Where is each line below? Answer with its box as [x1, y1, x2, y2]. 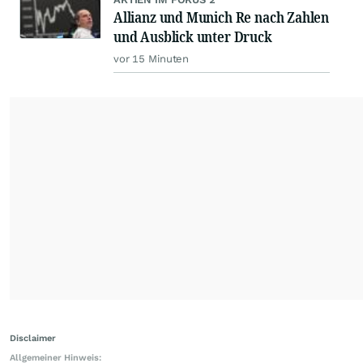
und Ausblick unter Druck [113, 27, 272, 47]
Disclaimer [10, 333, 56, 344]
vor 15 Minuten [113, 53, 190, 66]
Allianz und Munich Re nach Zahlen [113, 7, 330, 28]
